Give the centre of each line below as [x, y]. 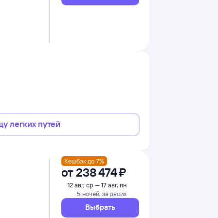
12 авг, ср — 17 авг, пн [97, 185]
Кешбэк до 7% [84, 161]
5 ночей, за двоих [101, 194]
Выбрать [100, 207]
